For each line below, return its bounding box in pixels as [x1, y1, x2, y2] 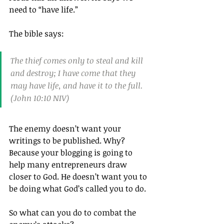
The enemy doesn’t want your [9, 123, 123, 134]
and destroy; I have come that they [10, 67, 137, 79]
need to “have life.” [9, 4, 78, 15]
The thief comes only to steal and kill [10, 55, 145, 66]
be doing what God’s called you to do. [9, 183, 146, 194]
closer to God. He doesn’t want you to [9, 171, 149, 182]
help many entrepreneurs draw [9, 159, 129, 170]
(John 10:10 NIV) [10, 92, 69, 104]
